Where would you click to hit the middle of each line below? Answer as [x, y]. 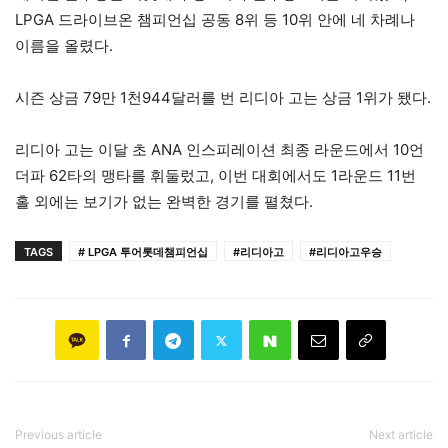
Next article [401, 435]
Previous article [58, 435]
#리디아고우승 [345, 252]
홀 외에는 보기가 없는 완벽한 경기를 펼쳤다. [164, 202]
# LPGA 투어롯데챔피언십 [143, 252]
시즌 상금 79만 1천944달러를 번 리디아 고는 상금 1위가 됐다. [223, 98]
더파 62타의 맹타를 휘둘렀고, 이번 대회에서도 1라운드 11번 [215, 176]
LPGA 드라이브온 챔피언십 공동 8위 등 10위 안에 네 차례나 [215, 20]
